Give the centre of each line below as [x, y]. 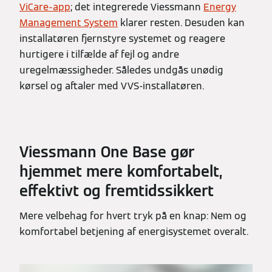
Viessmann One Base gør [107, 152]
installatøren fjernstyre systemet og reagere [122, 39]
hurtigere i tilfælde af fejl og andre [99, 55]
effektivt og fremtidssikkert [117, 191]
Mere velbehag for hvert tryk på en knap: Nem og [133, 216]
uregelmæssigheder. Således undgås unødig [121, 70]
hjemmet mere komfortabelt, [121, 172]
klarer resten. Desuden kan [181, 23]
